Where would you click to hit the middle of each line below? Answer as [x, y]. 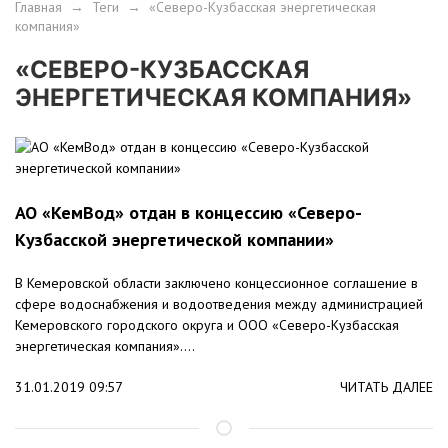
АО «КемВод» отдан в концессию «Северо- [188, 213]
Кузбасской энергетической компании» [174, 240]
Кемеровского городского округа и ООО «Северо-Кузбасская [207, 325]
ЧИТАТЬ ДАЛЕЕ [386, 387]
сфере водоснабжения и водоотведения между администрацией [219, 304]
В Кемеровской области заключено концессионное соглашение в [216, 283]
